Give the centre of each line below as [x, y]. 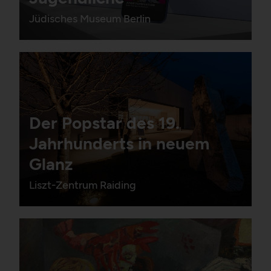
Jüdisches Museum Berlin [90, 18]
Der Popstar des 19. [104, 123]
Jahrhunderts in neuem [119, 144]
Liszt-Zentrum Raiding [83, 185]
